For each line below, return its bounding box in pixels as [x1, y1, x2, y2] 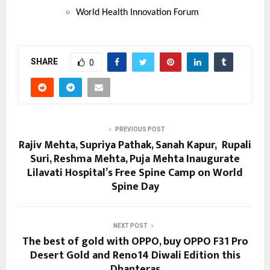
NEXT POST [113, 222, 148, 230]
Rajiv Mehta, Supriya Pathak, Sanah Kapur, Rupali [19, 136, 251, 155]
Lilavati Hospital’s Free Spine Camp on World [27, 164, 243, 183]
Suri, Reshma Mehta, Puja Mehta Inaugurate [30, 150, 240, 169]
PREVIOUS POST [115, 126, 165, 133]
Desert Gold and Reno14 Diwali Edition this [30, 246, 240, 265]
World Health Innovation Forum [76, 8, 199, 18]
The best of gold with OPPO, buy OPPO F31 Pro [22, 233, 248, 251]
